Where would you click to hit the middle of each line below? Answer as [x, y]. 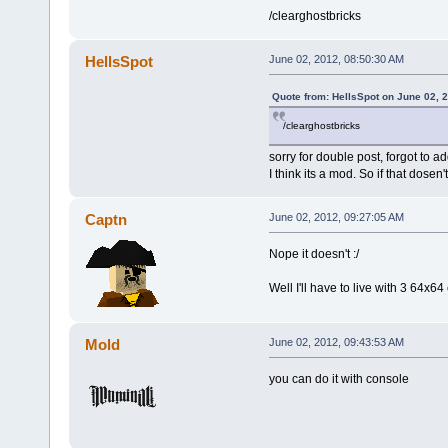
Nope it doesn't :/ [313, 253]
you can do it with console [338, 378]
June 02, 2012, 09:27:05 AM [336, 216]
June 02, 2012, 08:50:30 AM [336, 58]
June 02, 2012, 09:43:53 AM [336, 341]
